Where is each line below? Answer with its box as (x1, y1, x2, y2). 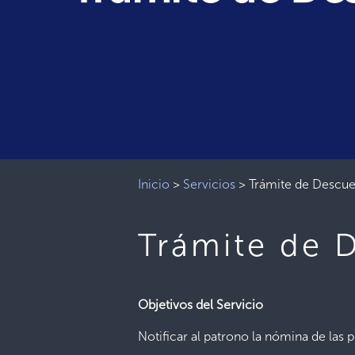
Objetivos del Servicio (138, 297, 264, 312)
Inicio (138, 177, 170, 192)
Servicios (183, 177, 236, 192)
